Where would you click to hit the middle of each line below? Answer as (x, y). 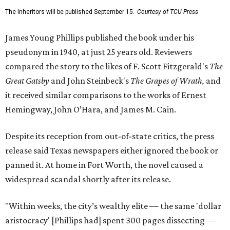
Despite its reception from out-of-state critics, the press (110, 136)
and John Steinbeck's (91, 81)
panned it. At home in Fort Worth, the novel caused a (104, 165)
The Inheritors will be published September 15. (70, 12)
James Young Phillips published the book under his (100, 38)
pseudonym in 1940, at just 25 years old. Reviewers (99, 52)
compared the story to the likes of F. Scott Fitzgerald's (107, 66)
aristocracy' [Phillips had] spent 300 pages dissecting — (110, 221)
